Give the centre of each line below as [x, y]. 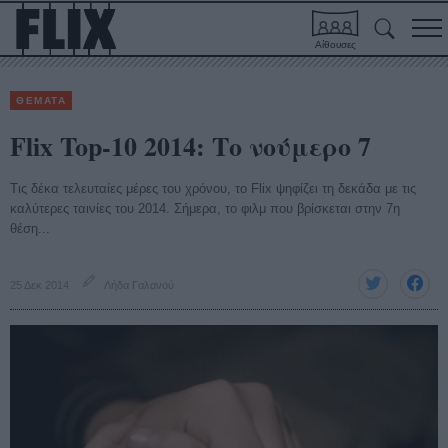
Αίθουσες [335, 44]
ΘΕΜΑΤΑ [41, 100]
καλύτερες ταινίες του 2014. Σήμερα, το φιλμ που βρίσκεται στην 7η [205, 208]
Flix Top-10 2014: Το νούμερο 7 [190, 146]
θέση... [30, 228]
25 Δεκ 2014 [39, 285]
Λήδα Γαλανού [139, 285]
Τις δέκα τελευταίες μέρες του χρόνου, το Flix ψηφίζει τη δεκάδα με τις [213, 188]
